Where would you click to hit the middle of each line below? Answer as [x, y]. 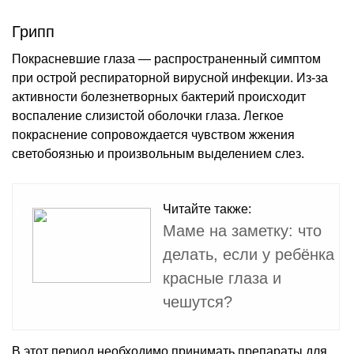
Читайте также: [207, 209]
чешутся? [198, 301]
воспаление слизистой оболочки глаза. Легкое [148, 115]
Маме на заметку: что [242, 230]
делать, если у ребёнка [249, 254]
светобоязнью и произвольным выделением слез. [158, 153]
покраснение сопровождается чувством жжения [153, 134]
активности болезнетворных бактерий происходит [159, 96]
